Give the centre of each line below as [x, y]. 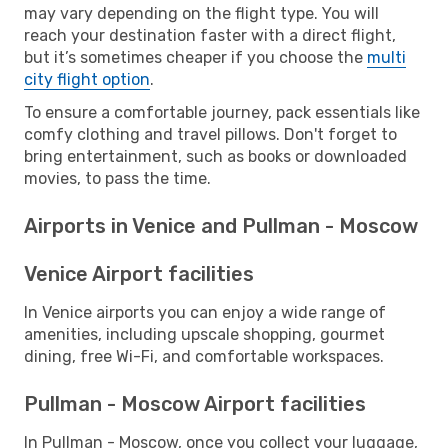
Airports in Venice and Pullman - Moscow [221, 225]
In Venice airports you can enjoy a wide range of [205, 312]
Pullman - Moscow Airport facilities [195, 403]
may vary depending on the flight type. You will [201, 13]
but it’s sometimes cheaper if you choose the [195, 57]
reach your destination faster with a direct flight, [210, 35]
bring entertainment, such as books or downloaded [215, 156]
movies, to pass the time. [117, 178]
